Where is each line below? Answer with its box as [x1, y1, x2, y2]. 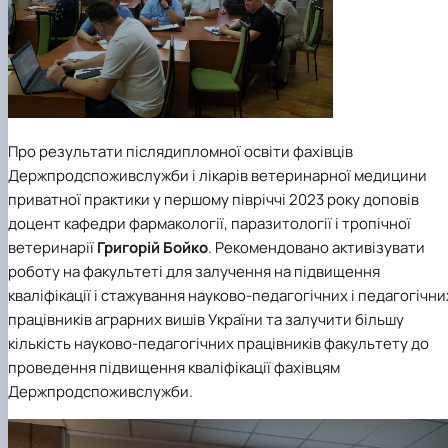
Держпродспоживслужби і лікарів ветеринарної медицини [8, 164, 427, 186]
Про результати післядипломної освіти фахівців [8, 140, 353, 162]
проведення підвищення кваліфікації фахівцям [8, 356, 340, 378]
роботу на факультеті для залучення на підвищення [8, 260, 380, 282]
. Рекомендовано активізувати [208, 236, 425, 258]
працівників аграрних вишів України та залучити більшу [8, 308, 404, 330]
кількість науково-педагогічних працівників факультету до [8, 332, 429, 354]
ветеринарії [8, 236, 97, 258]
